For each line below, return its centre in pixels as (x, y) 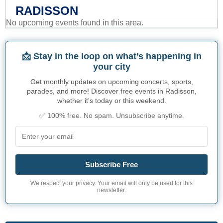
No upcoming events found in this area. (75, 23)
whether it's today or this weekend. (111, 101)
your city (111, 67)
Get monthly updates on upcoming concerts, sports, (111, 82)
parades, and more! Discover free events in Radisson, (111, 91)
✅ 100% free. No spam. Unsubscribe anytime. (111, 116)
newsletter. (111, 190)
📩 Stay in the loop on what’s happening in (111, 56)
